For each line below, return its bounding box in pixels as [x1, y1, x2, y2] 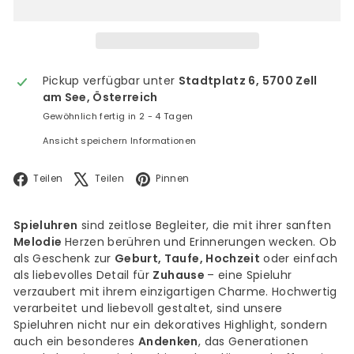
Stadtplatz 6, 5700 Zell [178, 72, 318, 88]
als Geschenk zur [13, 250, 115, 266]
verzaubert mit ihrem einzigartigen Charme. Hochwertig [13, 284, 337, 299]
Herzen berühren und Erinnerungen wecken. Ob [64, 234, 337, 250]
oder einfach [260, 250, 338, 266]
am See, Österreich [42, 88, 158, 105]
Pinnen [156, 172, 190, 186]
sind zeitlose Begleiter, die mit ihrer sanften [77, 217, 331, 233]
